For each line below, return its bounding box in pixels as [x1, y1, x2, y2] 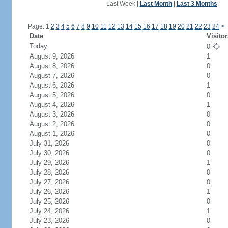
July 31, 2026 [29, 139, 69, 147]
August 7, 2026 [29, 72, 74, 79]
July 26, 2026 [29, 188, 69, 195]
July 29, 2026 [29, 159, 69, 166]
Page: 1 [27, 23, 51, 30]
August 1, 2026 [29, 130, 74, 137]
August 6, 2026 [29, 81, 74, 89]
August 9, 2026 [29, 52, 74, 60]
